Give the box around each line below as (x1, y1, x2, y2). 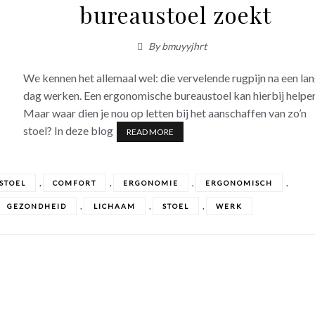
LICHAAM (93, 202, 136, 210)
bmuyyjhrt (162, 40, 207, 52)
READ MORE (127, 127, 174, 137)
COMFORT (53, 179, 97, 187)
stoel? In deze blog (23, 124, 114, 137)
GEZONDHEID (6, 202, 67, 210)
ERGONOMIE (123, 179, 179, 187)
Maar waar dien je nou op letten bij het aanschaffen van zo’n (23, 106, 307, 120)
